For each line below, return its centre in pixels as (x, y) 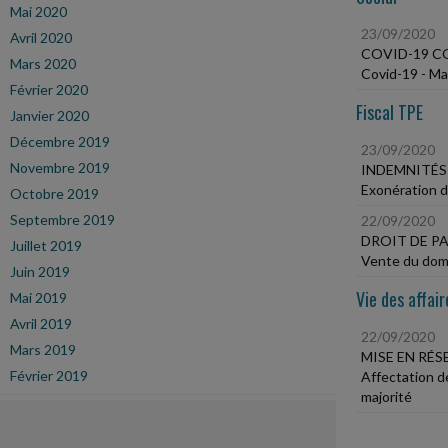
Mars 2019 (43, 349)
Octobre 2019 (54, 193)
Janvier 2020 (49, 115)
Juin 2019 (40, 271)
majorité (386, 396)
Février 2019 (49, 375)
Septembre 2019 (62, 219)
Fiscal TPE (389, 112)
